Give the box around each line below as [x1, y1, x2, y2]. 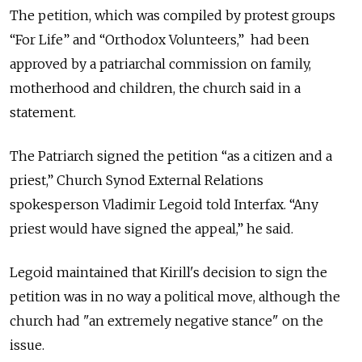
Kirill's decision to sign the [160, 264, 327, 280]
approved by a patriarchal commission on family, [10, 56, 311, 72]
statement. [10, 104, 76, 120]
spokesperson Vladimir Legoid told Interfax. [10, 196, 286, 213]
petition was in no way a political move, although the [10, 288, 340, 305]
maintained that [53, 264, 160, 280]
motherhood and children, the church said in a [10, 80, 301, 96]
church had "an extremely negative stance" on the [10, 313, 323, 329]
